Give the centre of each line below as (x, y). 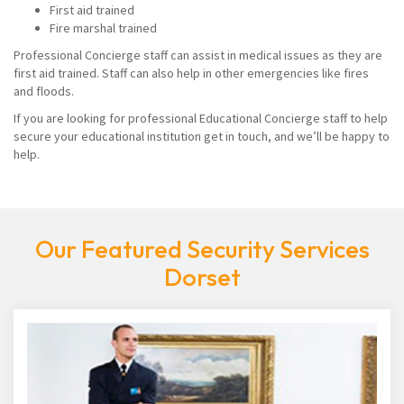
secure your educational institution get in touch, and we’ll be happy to (202, 136)
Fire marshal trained (103, 28)
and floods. (46, 91)
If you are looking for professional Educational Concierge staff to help (201, 118)
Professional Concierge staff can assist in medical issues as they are (198, 55)
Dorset (202, 277)
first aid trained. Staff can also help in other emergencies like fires (191, 73)
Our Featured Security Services (202, 249)
